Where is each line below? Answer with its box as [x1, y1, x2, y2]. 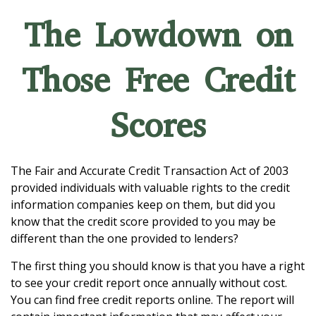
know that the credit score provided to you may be [11, 214, 276, 229]
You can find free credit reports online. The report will [11, 292, 294, 308]
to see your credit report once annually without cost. [11, 275, 287, 291]
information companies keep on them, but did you [11, 197, 275, 212]
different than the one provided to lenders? [11, 231, 238, 246]
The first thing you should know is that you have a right [11, 258, 305, 274]
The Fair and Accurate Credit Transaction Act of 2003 [11, 163, 288, 178]
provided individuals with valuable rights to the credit [11, 180, 290, 195]
